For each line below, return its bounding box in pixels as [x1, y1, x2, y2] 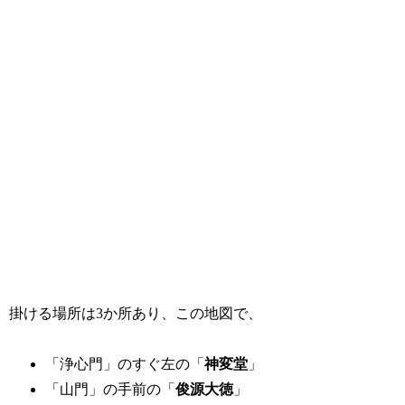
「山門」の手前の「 [45, 381, 176, 398]
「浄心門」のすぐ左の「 [45, 356, 205, 372]
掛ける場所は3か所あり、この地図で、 [9, 305, 263, 321]
